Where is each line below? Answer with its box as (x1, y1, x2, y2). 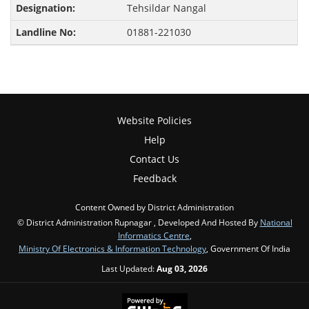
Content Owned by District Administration (75, 201, 234, 213)
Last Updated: (101, 263, 157, 275)
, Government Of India (206, 243, 290, 255)
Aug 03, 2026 (157, 263, 208, 275)
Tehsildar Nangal (126, 1, 206, 15)
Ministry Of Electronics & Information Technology (19, 243, 206, 255)
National (259, 217, 292, 228)
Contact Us (130, 152, 179, 166)
